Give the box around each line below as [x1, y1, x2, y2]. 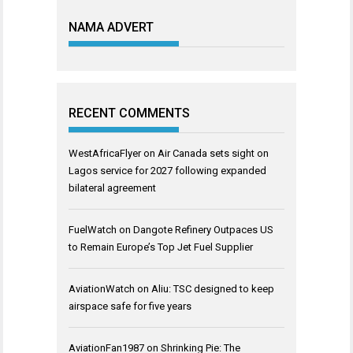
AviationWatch [69, 283, 135, 295]
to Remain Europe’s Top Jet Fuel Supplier [69, 241, 253, 253]
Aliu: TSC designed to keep [151, 283, 274, 295]
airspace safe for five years [69, 300, 191, 312]
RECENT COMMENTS [69, 106, 190, 121]
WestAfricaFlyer [69, 147, 141, 159]
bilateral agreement [69, 182, 156, 194]
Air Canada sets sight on [158, 147, 269, 159]
